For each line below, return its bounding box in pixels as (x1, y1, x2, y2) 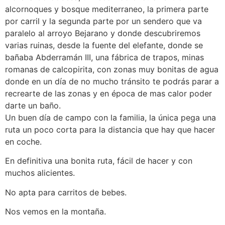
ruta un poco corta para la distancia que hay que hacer (5, 125, 215, 135)
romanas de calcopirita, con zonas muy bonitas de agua (5, 64, 218, 74)
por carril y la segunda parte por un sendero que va (5, 16, 202, 26)
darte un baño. (5, 100, 61, 110)
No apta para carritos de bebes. (5, 187, 127, 197)
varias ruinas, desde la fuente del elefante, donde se (5, 40, 203, 50)
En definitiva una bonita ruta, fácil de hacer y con (5, 156, 192, 166)
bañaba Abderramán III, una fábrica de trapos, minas (5, 52, 204, 62)
